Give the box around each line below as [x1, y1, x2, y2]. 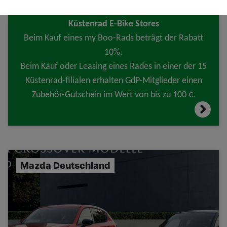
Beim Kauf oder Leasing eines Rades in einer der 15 [20, 60, 207, 71]
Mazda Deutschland [20, 160, 110, 171]
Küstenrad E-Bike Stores [68, 18, 159, 29]
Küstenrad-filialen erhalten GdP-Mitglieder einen [25, 74, 202, 86]
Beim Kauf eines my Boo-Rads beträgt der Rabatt [24, 32, 203, 43]
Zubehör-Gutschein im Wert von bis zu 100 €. [31, 89, 196, 100]
